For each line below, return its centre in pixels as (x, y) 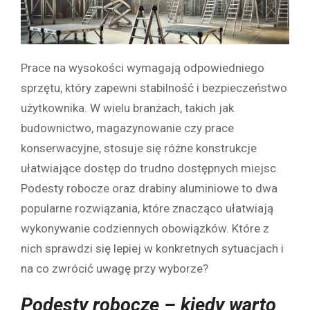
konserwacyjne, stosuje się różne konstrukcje (139, 148)
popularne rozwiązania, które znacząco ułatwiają (147, 209)
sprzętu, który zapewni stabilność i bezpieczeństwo (154, 88)
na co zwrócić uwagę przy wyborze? (115, 269)
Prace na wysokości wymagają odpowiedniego (143, 68)
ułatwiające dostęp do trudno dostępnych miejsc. (150, 168)
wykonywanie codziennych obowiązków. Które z (145, 229)
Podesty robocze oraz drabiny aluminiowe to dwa (149, 189)
